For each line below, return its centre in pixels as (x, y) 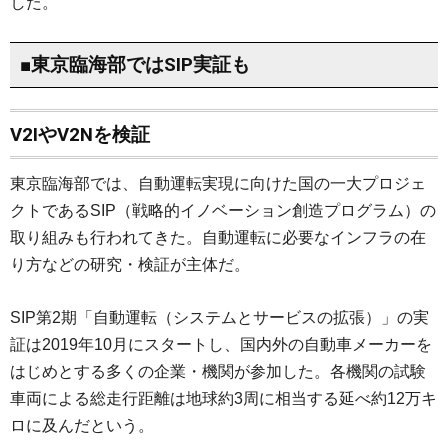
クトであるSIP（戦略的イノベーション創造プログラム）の (223, 210)
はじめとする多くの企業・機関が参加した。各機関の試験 (218, 371)
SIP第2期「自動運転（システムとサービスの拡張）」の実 (219, 317)
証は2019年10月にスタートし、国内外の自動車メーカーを (221, 344)
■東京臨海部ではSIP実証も (134, 65)
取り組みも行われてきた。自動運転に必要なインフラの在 (218, 237)
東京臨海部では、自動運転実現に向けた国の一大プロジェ (218, 183)
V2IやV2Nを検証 (80, 135)
